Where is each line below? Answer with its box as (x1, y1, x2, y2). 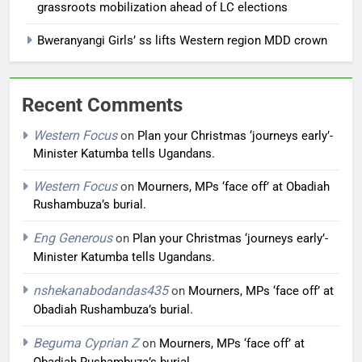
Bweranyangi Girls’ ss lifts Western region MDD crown (37, 32, 327, 48)
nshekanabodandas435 (33, 282, 168, 298)
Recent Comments (22, 93, 183, 116)
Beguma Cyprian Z (33, 335, 139, 351)
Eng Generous (33, 229, 112, 246)
